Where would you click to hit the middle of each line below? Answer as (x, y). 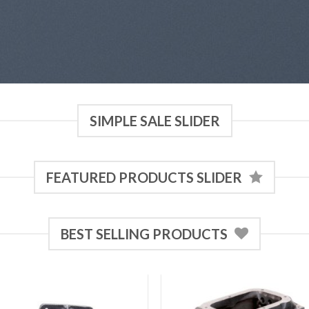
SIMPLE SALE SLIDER (154, 121)
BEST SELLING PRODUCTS (144, 234)
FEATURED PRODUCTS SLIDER (144, 177)
